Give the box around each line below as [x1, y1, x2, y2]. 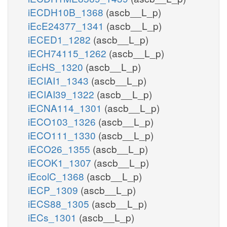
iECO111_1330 [28, 128, 98, 142]
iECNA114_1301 [28, 100, 104, 115]
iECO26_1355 [28, 141, 93, 156]
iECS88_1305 [28, 196, 92, 210]
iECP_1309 [28, 182, 81, 197]
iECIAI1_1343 [28, 73, 91, 87]
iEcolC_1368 [28, 169, 87, 183]
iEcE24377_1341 [28, 18, 106, 32]
